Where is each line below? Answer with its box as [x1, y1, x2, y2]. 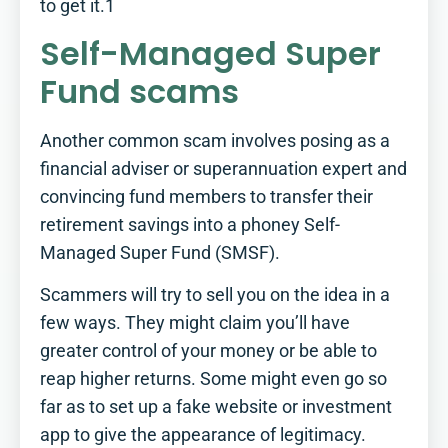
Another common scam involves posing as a [40, 130, 390, 151]
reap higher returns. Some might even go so [40, 368, 387, 389]
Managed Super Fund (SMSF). [40, 242, 280, 263]
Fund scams [40, 68, 239, 114]
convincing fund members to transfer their [40, 186, 373, 207]
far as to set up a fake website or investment [40, 396, 392, 417]
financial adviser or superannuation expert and [40, 158, 407, 179]
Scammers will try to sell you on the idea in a [40, 284, 390, 305]
